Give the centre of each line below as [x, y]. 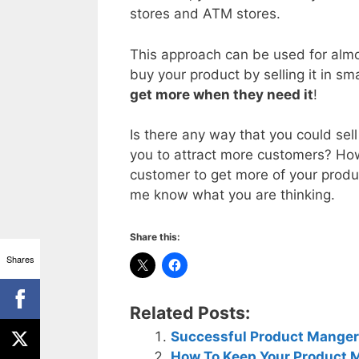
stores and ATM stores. [205, 14]
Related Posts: [190, 312]
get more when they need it [222, 94]
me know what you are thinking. [232, 195]
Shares [20, 258]
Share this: [155, 236]
